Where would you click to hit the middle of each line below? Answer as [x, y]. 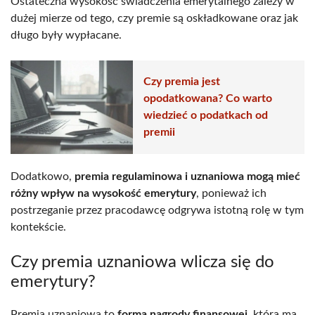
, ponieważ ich [231, 193]
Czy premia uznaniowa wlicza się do [142, 262]
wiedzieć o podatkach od [206, 116]
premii [159, 133]
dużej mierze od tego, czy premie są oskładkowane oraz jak [154, 18]
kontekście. [38, 227]
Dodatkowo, [43, 176]
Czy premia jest [182, 82]
